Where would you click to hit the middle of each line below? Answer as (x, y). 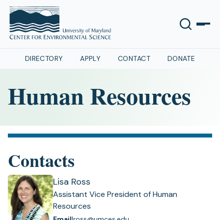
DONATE (181, 58)
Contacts (41, 160)
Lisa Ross (72, 182)
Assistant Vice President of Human (115, 194)
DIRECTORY (44, 58)
